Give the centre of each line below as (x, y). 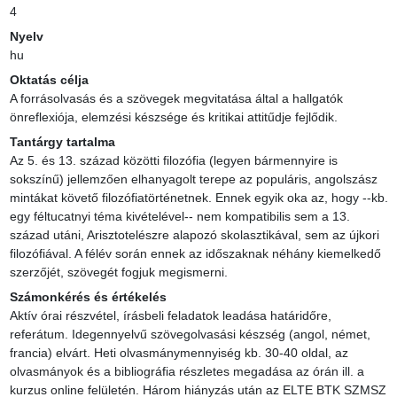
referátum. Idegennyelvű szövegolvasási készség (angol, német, (190, 335)
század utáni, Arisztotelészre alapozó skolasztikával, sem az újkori (194, 235)
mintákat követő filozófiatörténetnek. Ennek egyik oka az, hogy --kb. (198, 198)
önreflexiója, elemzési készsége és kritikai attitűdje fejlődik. (173, 117)
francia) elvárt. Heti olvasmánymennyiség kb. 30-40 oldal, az (179, 353)
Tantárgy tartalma (62, 142)
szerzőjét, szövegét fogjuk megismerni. (118, 272)
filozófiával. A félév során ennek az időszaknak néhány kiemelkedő (195, 254)
